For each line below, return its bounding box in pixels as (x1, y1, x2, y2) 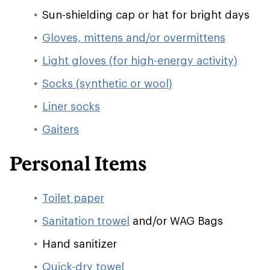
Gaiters (42, 122, 79, 136)
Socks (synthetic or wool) (42, 77, 172, 90)
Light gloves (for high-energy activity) (42, 54, 237, 67)
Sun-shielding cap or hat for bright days (42, 8, 250, 21)
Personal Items (10, 152, 147, 175)
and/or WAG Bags (130, 214, 223, 227)
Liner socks (42, 99, 100, 113)
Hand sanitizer (42, 237, 117, 250)
